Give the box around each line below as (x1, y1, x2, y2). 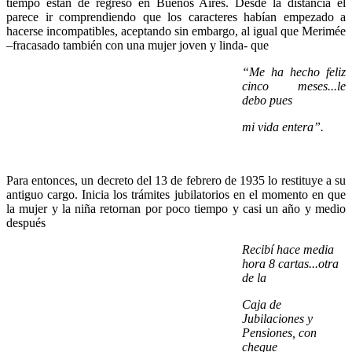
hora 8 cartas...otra (242, 256, 339, 270)
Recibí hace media (242, 242, 334, 256)
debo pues (242, 93, 292, 107)
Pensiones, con (242, 325, 317, 339)
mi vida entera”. (242, 119, 324, 134)
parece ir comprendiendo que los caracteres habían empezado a (6, 9, 346, 24)
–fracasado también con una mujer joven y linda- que (6, 38, 269, 52)
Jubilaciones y (242, 311, 313, 325)
